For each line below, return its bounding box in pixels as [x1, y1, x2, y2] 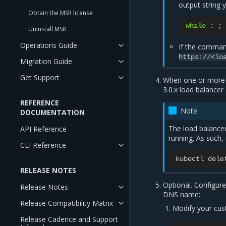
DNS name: [163, 190, 201, 199]
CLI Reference [20, 140, 66, 150]
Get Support [20, 73, 60, 82]
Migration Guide [20, 56, 72, 66]
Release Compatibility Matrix [20, 198, 113, 208]
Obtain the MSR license [28, 9, 93, 17]
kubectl [176, 155, 204, 163]
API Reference [20, 124, 67, 134]
